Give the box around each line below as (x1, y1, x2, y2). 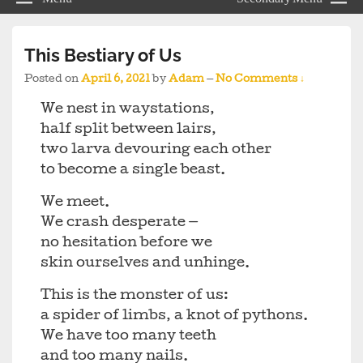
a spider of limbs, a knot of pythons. (41, 310, 308, 324)
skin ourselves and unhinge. (41, 257, 250, 271)
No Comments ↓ (216, 75, 305, 86)
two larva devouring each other (41, 143, 271, 158)
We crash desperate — (41, 216, 198, 231)
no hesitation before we (41, 237, 212, 251)
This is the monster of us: (41, 289, 228, 304)
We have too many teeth (41, 330, 216, 344)
